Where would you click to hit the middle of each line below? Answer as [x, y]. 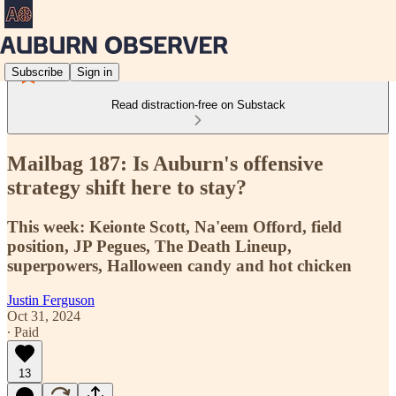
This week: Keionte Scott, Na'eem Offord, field [175, 226]
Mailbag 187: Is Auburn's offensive [165, 163]
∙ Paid [23, 331]
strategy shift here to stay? [127, 187]
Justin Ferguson [51, 300]
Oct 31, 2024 [44, 316]
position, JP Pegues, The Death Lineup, [149, 246]
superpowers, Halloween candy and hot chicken [179, 265]
